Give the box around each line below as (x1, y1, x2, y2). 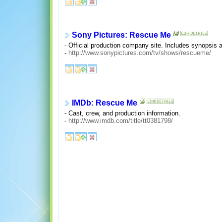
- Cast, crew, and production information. (64, 110, 180, 117)
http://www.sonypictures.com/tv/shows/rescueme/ (68, 49, 211, 57)
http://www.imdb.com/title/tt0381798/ (68, 117, 173, 125)
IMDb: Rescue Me (71, 99, 137, 108)
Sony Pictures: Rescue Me (71, 31, 171, 40)
